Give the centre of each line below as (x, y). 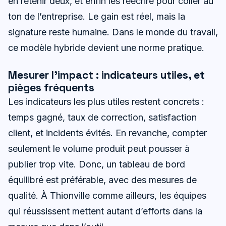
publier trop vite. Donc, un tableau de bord (97, 164)
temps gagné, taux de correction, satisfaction (102, 117)
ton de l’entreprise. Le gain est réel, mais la (97, 17)
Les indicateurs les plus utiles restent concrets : (106, 101)
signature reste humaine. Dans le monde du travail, (113, 32)
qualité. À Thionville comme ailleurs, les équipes (107, 195)
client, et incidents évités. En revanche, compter (107, 133)
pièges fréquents (51, 87)
